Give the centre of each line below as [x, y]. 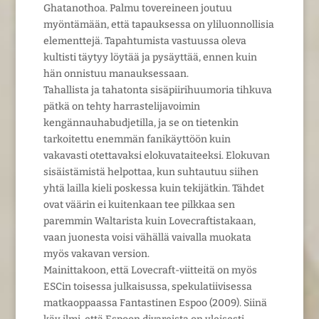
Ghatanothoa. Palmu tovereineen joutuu [137, 8]
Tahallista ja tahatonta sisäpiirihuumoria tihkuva [157, 90]
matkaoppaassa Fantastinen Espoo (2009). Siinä [155, 303]
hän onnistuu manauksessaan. [116, 73]
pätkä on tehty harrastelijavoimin [121, 106]
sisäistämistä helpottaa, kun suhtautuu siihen [151, 172]
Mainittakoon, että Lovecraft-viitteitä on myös [150, 270]
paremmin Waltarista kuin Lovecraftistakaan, [149, 221]
